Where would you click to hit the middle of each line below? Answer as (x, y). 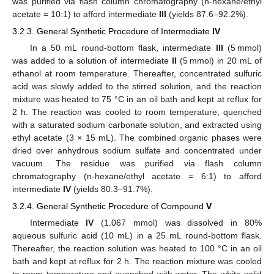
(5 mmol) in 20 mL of (219, 60)
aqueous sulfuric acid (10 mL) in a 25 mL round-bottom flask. (137, 236)
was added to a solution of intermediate (92, 60)
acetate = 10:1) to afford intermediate (86, 14)
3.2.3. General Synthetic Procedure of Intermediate (112, 31)
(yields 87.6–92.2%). (207, 14)
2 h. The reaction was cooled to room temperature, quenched (137, 112)
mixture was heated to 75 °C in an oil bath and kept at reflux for (137, 99)
